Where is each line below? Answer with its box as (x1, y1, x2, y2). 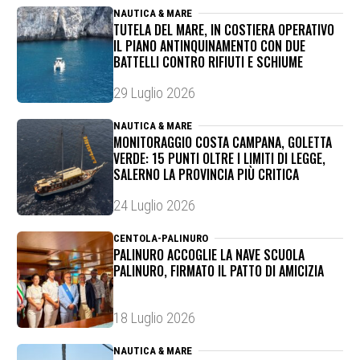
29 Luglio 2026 (112, 84, 195, 102)
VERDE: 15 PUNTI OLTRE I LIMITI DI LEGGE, (112, 149, 325, 169)
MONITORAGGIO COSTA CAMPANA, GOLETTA (112, 133, 332, 153)
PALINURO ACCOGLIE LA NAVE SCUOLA (112, 245, 305, 265)
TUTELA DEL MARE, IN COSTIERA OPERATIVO (112, 20, 334, 40)
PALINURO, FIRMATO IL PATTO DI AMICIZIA (112, 261, 324, 281)
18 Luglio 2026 (112, 309, 195, 327)
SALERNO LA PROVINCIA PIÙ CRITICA (112, 165, 299, 185)
